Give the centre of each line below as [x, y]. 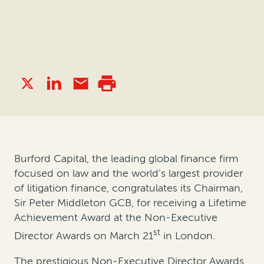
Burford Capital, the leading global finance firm [126, 159]
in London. [189, 236]
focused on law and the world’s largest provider [128, 174]
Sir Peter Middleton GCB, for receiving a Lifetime [130, 203]
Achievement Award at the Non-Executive [116, 218]
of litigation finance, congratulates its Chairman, [128, 188]
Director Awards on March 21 [84, 236]
